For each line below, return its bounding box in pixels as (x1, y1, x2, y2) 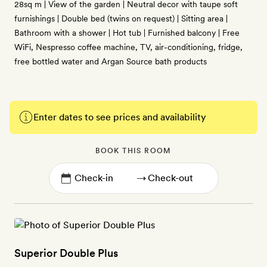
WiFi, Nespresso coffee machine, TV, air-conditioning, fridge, (14, 42, 243, 52)
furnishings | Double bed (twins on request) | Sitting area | (14, 14, 228, 23)
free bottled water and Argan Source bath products (14, 57, 207, 66)
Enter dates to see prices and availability (33, 111, 206, 123)
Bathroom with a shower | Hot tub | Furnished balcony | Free (14, 28, 240, 38)
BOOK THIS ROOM (95, 147, 172, 155)
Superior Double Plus (14, 247, 118, 259)
